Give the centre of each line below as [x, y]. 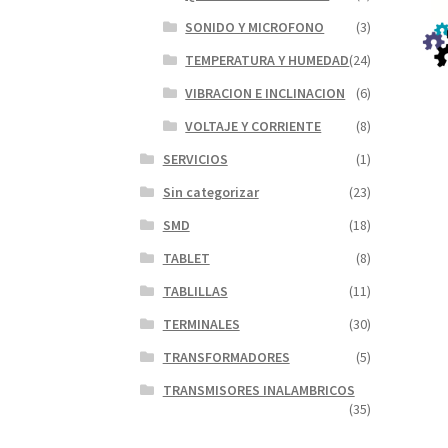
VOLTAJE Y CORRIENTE [253, 126]
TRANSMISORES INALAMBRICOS [258, 390]
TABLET [186, 258]
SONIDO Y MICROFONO [255, 27]
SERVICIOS [195, 159]
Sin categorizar [210, 192]
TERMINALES [201, 324]
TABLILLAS [195, 291]
